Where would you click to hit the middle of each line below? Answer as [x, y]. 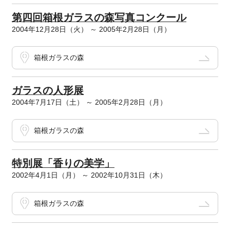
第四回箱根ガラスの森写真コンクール [99, 17]
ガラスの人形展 [47, 90]
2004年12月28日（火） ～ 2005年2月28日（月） [91, 29]
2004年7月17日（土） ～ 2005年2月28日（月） [89, 102]
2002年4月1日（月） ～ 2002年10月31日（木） [89, 175]
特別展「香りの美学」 [63, 163]
